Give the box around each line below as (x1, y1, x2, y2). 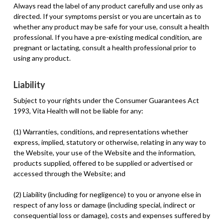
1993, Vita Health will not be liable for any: (13, 107, 143, 115)
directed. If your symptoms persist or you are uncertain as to (13, 11, 201, 20)
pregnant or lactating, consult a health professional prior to (13, 43, 196, 52)
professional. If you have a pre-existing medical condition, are (13, 32, 202, 41)
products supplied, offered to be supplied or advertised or (13, 159, 193, 168)
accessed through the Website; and (13, 169, 125, 178)
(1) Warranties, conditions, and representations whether (13, 127, 188, 136)
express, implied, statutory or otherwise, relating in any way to (13, 138, 206, 147)
